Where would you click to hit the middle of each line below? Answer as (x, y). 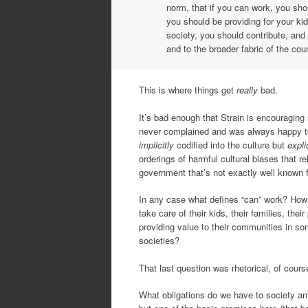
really (249, 90)
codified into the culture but (231, 144)
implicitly (156, 144)
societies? (159, 241)
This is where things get (188, 90)
